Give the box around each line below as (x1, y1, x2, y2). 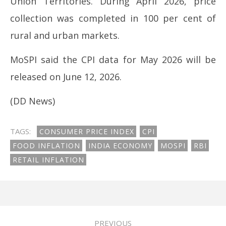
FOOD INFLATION (13, 141, 80, 150)
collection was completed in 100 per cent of (10, 12, 216, 24)
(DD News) (10, 95, 55, 107)
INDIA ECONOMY (88, 141, 152, 150)
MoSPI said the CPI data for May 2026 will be (10, 53, 216, 66)
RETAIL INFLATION (13, 155, 84, 164)
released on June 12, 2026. (10, 71, 122, 83)
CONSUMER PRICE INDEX (39, 127, 134, 136)
